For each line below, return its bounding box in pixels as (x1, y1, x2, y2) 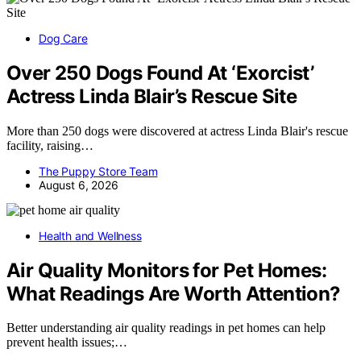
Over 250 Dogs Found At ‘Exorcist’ (6, 60, 314, 85)
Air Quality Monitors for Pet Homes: (6, 258, 326, 282)
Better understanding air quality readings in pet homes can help (6, 321, 326, 335)
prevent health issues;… (6, 335, 127, 350)
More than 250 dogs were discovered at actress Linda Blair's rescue (6, 123, 348, 138)
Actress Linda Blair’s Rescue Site (6, 84, 297, 108)
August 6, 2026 (39, 177, 118, 192)
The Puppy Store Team (39, 164, 158, 178)
